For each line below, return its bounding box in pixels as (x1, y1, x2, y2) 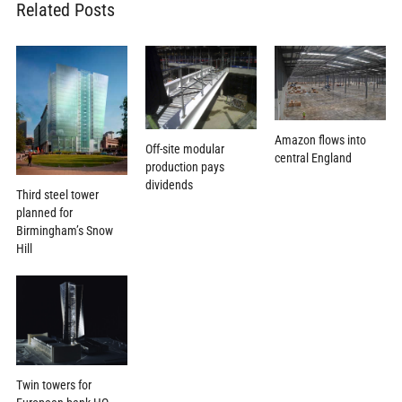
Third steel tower (15, 188, 99, 203)
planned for (15, 205, 73, 221)
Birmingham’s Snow (15, 223, 113, 239)
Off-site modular (144, 142, 224, 157)
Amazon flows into (275, 133, 367, 148)
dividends (144, 178, 193, 193)
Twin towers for (15, 377, 92, 392)
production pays (144, 160, 224, 175)
